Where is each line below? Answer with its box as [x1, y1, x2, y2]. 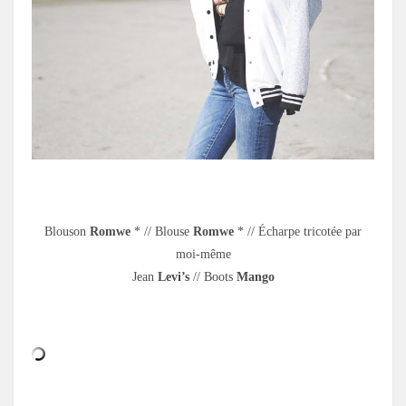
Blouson [44, 224, 90, 238]
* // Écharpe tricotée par [234, 224, 362, 238]
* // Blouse [130, 224, 193, 238]
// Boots [188, 269, 237, 284]
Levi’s [157, 269, 189, 284]
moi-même [175, 246, 231, 261]
